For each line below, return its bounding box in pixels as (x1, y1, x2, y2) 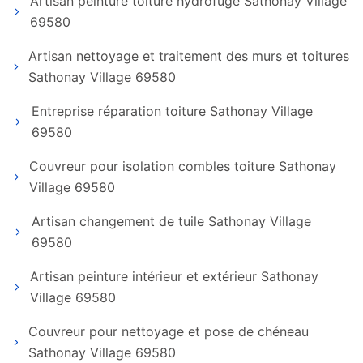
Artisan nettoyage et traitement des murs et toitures (28, 48, 349, 64)
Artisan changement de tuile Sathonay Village (31, 213, 311, 229)
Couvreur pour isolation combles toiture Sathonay (29, 158, 337, 174)
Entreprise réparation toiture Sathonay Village (31, 103, 313, 119)
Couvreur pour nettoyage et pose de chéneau (28, 323, 310, 340)
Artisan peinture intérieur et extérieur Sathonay (29, 268, 318, 284)
